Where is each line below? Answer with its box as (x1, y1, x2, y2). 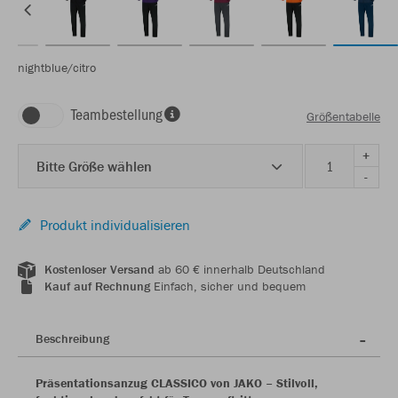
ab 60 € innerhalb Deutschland (155, 261, 325, 277)
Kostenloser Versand (44, 261, 155, 277)
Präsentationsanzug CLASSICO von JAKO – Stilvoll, (36, 375, 318, 391)
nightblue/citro (18, 60, 96, 76)
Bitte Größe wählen (36, 157, 152, 175)
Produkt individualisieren (40, 216, 190, 234)
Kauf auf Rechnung (44, 278, 150, 294)
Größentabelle (306, 107, 380, 124)
